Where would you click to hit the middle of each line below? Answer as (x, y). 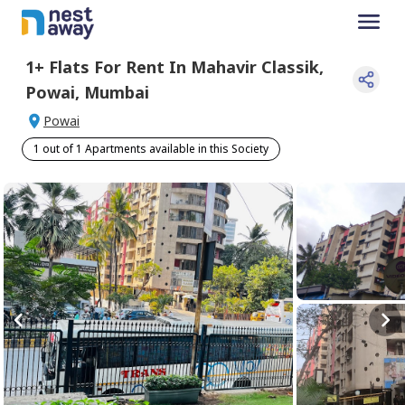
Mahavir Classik (255, 66)
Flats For (83, 66)
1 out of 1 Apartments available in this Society (151, 148)
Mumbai (117, 92)
